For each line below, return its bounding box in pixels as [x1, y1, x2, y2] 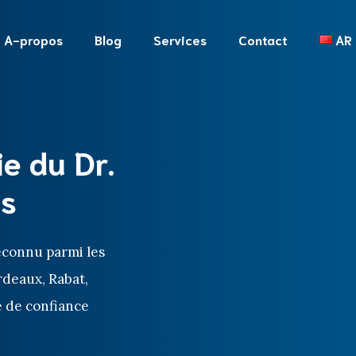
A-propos [3, 31, 63, 48]
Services [153, 31, 207, 48]
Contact [238, 31, 288, 48]
